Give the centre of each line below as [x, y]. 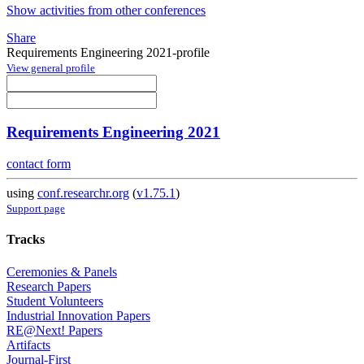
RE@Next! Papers [54, 330]
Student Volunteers [55, 301]
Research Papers [49, 286]
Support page [36, 209]
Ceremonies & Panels [62, 271]
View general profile [51, 67]
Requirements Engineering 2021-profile [108, 52]
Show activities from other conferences [106, 10]
